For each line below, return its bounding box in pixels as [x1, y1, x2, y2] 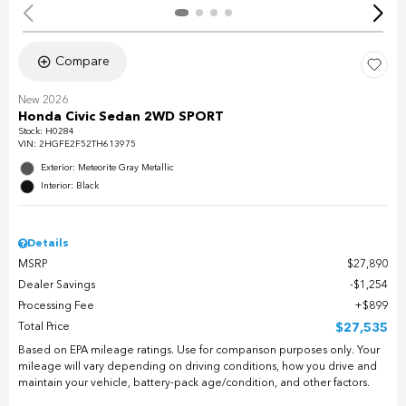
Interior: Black [41, 181, 99, 191]
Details [27, 238, 69, 250]
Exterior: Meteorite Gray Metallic [41, 163, 174, 173]
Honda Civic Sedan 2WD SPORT [18, 111, 224, 124]
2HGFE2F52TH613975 [39, 140, 136, 150]
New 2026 [18, 95, 68, 107]
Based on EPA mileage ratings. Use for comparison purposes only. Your [18, 345, 380, 357]
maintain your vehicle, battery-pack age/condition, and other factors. [18, 378, 370, 390]
